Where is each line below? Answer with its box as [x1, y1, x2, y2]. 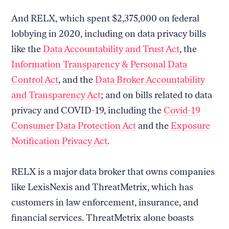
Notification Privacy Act [11, 135, 108, 147]
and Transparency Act [11, 89, 101, 101]
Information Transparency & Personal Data [11, 58, 188, 70]
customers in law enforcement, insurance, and [11, 196, 199, 208]
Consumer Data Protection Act [11, 120, 136, 131]
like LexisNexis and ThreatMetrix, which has [11, 181, 194, 193]
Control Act [11, 74, 59, 85]
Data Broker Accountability [95, 74, 205, 85]
